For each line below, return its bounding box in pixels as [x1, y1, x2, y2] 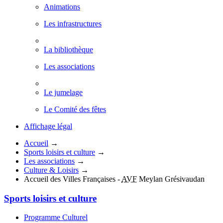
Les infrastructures [44, 19, 102, 28]
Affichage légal [24, 122, 72, 130]
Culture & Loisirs [24, 166, 79, 174]
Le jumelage [44, 88, 83, 97]
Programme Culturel [24, 213, 88, 222]
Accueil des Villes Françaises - [24, 175, 121, 183]
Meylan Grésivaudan [137, 175, 205, 183]
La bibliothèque [44, 45, 93, 54]
